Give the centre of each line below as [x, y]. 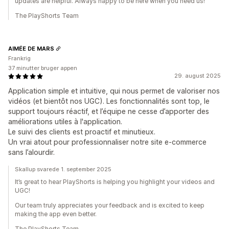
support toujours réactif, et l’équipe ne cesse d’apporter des [109, 111]
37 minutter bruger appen [43, 68]
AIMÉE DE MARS [31, 48]
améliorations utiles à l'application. [65, 121]
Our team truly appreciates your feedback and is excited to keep [110, 205]
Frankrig [19, 58]
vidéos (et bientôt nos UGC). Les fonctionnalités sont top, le [109, 101]
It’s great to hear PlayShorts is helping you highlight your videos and [115, 182]
